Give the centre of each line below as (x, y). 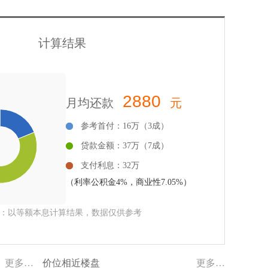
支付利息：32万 (110, 165)
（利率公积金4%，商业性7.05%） (129, 182)
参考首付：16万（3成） (125, 126)
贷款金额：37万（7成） (125, 146)
